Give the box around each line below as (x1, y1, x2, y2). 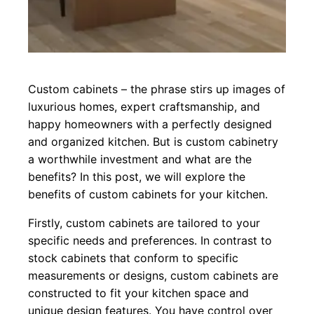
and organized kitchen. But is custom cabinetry (28, 135, 278, 149)
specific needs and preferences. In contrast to (28, 233, 272, 248)
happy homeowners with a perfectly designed (28, 117, 272, 132)
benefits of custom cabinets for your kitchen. (28, 187, 268, 202)
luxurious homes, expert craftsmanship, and (28, 100, 260, 114)
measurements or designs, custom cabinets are (28, 268, 278, 283)
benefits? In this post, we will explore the (28, 170, 245, 184)
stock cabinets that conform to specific (28, 251, 238, 266)
